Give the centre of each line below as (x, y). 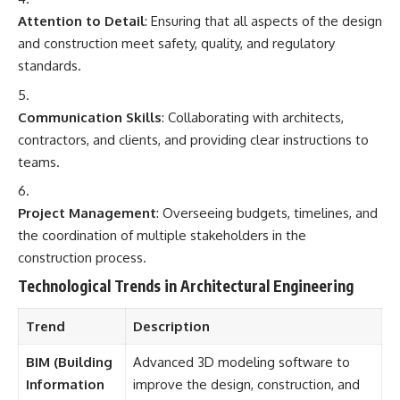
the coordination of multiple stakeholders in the (162, 235)
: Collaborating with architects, (253, 117)
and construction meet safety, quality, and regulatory (176, 43)
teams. (39, 162)
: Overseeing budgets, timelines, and (267, 213)
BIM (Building (69, 362)
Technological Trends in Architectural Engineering (186, 285)
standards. (50, 66)
